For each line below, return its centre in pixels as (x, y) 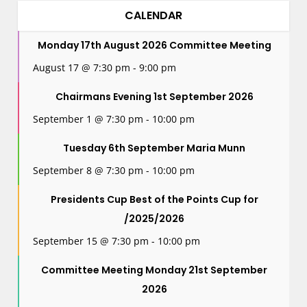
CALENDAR (153, 15)
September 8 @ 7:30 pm (88, 170)
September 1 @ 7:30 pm (88, 119)
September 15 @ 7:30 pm (91, 241)
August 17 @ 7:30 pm (82, 67)
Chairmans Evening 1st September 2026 (154, 96)
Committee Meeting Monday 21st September (154, 270)
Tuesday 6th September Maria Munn (154, 148)
